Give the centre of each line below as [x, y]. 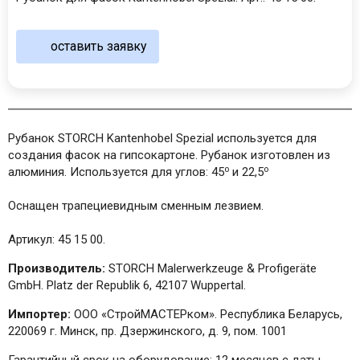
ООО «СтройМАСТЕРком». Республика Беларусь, [207, 315]
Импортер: [39, 315]
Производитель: [58, 269]
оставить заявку [98, 46]
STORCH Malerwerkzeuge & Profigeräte [213, 269]
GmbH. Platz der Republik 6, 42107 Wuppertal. [127, 286]
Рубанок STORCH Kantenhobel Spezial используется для [162, 139]
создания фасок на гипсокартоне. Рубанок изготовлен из [169, 155]
